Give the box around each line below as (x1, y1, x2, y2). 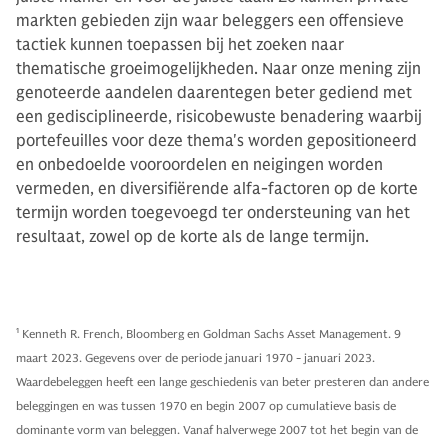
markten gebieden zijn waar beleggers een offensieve (16, 10, 404, 31)
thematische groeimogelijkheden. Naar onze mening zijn (16, 58, 421, 79)
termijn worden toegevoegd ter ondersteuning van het (16, 202, 410, 223)
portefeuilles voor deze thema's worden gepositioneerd (16, 130, 417, 151)
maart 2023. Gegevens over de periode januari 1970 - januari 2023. (16, 349, 375, 365)
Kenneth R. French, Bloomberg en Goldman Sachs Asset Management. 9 (22, 325, 401, 341)
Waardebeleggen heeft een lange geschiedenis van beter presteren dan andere (16, 373, 429, 389)
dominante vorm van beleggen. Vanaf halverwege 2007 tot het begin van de (16, 421, 418, 437)
